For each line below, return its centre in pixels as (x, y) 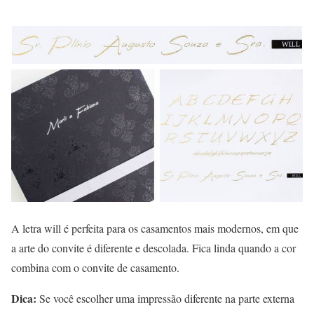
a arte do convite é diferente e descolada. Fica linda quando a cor (153, 248)
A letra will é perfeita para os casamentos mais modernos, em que (155, 228)
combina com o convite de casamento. (95, 268)
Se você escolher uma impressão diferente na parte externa (165, 299)
